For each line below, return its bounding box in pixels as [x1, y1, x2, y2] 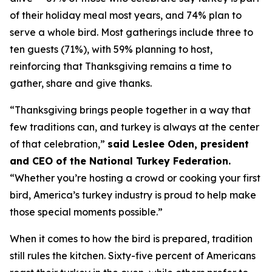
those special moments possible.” [10, 206, 163, 218]
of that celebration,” [10, 138, 107, 150]
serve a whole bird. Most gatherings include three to [10, 26, 253, 38]
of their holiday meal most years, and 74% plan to [10, 9, 242, 21]
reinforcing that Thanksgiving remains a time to [10, 60, 231, 72]
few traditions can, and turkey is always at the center [10, 121, 259, 133]
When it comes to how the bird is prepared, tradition [10, 233, 253, 245]
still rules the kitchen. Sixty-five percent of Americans [10, 250, 256, 262]
